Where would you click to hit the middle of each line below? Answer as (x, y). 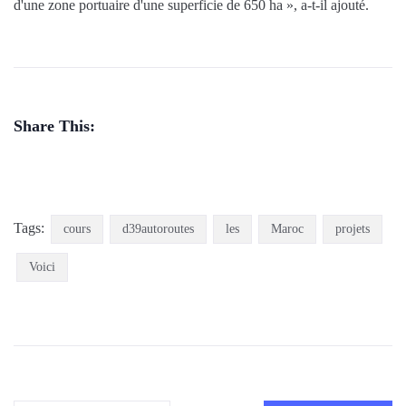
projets (353, 229)
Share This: (54, 126)
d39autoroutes (158, 229)
